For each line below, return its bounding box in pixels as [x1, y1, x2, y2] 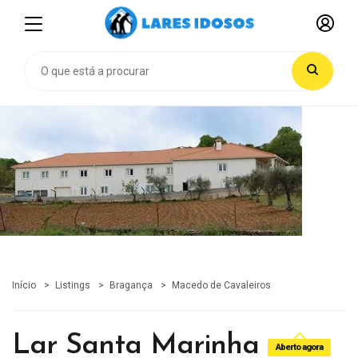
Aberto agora [276, 342, 323, 353]
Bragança [109, 280, 153, 291]
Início [12, 280, 36, 291]
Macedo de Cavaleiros [172, 280, 271, 291]
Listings [55, 280, 90, 291]
